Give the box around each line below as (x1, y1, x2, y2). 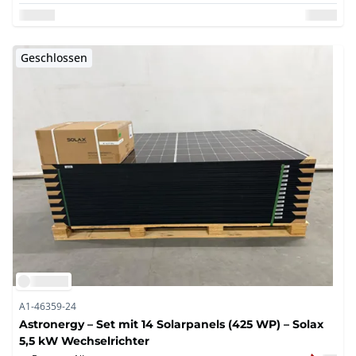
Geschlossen (21, 50, 87, 66)
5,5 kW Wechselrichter (19, 333, 149, 349)
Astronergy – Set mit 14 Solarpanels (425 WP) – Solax (19, 316, 323, 332)
